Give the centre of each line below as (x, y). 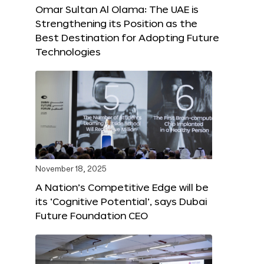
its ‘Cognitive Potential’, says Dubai (121, 202)
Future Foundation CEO (92, 216)
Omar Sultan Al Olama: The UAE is (117, 9)
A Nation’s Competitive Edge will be (122, 187)
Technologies (68, 52)
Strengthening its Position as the (116, 24)
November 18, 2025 (71, 170)
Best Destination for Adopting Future (127, 38)
